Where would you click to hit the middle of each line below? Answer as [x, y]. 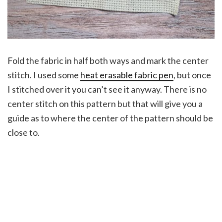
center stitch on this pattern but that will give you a [105, 103]
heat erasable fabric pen [127, 75]
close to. [24, 132]
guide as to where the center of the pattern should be [110, 118]
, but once [192, 75]
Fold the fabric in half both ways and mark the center [108, 60]
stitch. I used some [44, 75]
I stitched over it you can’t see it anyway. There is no [107, 89]
